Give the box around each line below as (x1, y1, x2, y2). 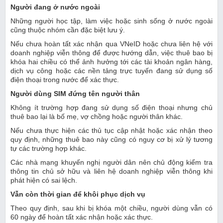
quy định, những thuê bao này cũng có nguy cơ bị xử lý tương (10, 135, 213, 144)
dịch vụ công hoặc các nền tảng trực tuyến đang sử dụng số (10, 67, 213, 75)
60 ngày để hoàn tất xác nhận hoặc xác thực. (10, 213, 153, 222)
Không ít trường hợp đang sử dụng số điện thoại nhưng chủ (10, 104, 213, 112)
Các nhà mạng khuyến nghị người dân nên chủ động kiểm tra (10, 158, 213, 167)
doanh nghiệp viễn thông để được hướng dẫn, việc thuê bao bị (10, 49, 213, 57)
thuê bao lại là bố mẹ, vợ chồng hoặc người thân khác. (10, 112, 183, 121)
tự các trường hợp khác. (10, 144, 87, 153)
